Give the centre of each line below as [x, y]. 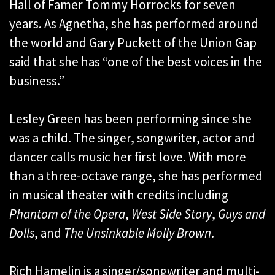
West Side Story [172, 214]
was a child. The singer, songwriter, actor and [132, 138]
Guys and [242, 214]
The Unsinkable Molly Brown [137, 233]
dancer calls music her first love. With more [128, 157]
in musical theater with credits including [119, 195]
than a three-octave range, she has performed [136, 176]
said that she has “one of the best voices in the [136, 62]
